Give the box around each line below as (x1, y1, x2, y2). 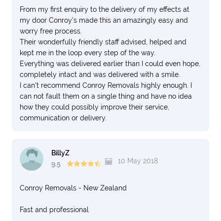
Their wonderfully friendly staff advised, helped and (20, 38, 186, 46)
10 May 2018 (116, 157, 158, 165)
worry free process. (20, 27, 82, 35)
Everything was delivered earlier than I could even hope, (20, 60, 200, 68)
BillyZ (51, 149, 70, 157)
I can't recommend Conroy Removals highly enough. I (20, 81, 192, 89)
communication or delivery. (20, 114, 107, 122)
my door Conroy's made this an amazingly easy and (20, 16, 188, 24)
